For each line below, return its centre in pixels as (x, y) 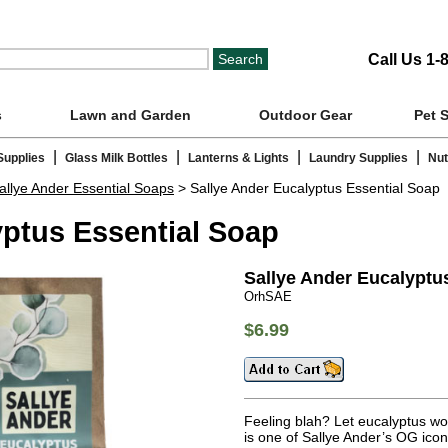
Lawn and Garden (130, 115)
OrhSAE (267, 296)
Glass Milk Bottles (116, 158)
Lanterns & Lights (238, 158)
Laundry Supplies (358, 158)
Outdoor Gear (305, 115)
